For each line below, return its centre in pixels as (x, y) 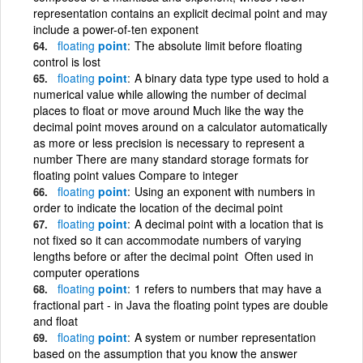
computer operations (86, 272)
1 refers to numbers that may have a (228, 288)
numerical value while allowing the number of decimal (170, 94)
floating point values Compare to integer (136, 175)
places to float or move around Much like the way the (169, 110)
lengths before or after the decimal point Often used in (173, 256)
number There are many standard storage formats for (171, 158)
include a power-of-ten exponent (116, 29)
